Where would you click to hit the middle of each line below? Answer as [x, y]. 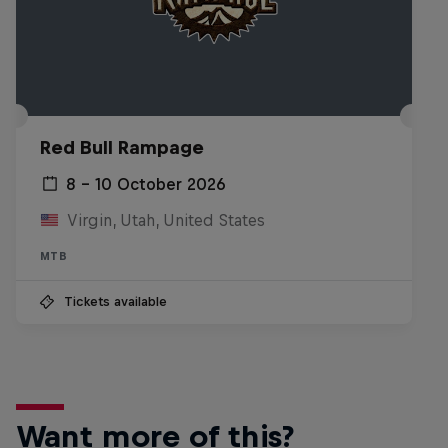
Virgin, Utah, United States [165, 220]
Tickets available [115, 301]
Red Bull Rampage [122, 147]
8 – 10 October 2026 [146, 184]
